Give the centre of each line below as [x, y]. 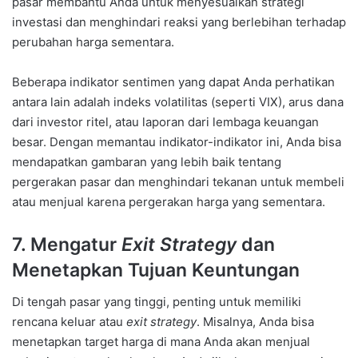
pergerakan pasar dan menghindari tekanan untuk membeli [178, 181]
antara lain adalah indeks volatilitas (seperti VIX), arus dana [178, 101]
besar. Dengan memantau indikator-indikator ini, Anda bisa [177, 141]
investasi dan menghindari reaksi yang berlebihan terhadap [179, 22]
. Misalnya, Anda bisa [255, 322]
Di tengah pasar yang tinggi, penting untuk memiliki [157, 302]
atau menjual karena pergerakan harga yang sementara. [169, 201]
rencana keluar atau [69, 322]
